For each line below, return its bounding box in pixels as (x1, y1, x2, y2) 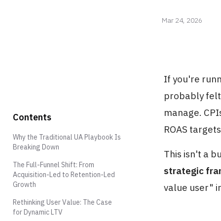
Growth (13, 180, 36, 189)
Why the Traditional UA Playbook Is (13, 133, 121, 142)
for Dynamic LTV (13, 208, 63, 217)
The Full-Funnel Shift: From (13, 160, 94, 169)
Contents (13, 111, 51, 123)
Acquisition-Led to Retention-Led (13, 170, 115, 179)
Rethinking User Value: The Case (13, 198, 112, 207)
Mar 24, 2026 (162, 16, 202, 25)
